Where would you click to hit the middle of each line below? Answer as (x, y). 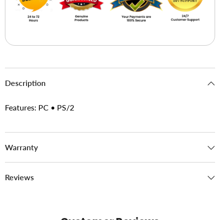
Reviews (19, 177)
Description (25, 82)
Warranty (21, 147)
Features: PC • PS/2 (40, 107)
